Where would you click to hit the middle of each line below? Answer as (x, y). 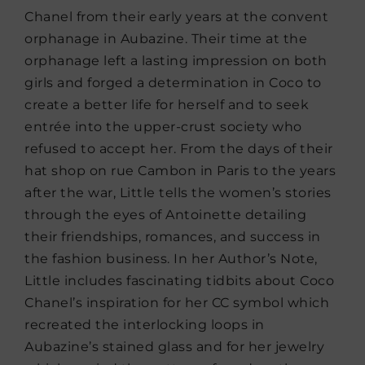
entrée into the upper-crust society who (163, 127)
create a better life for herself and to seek (167, 105)
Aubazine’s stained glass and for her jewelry (174, 347)
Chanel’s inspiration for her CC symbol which (177, 303)
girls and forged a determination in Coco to (173, 83)
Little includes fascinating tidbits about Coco (179, 281)
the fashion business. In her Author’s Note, (171, 259)
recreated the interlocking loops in (145, 325)
